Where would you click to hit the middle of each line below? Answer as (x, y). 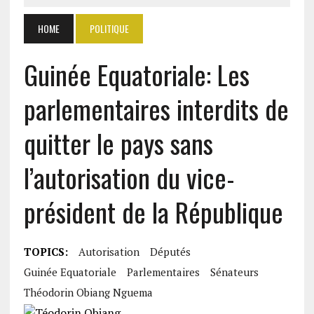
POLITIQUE (109, 28)
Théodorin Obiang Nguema (88, 292)
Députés (170, 252)
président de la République (153, 212)
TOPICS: (46, 252)
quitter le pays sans (118, 143)
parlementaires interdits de (156, 109)
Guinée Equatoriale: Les (136, 74)
